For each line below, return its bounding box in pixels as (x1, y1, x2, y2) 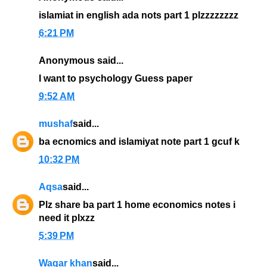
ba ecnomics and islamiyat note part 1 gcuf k (39, 136, 240, 147)
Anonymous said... (39, 55, 123, 66)
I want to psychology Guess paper (39, 73, 193, 84)
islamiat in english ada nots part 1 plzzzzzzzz (39, 10, 238, 21)
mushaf (39, 119, 73, 129)
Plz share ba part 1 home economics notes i (39, 200, 235, 210)
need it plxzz (39, 213, 95, 223)
